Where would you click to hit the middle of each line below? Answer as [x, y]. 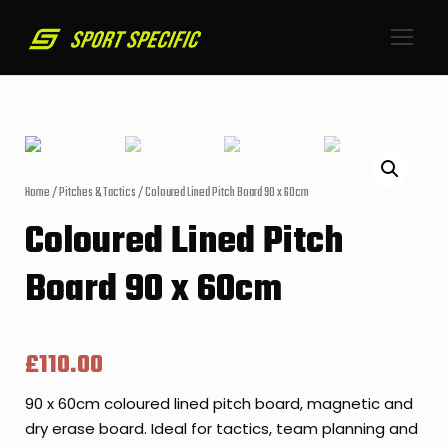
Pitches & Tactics [97, 193]
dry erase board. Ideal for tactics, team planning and [221, 428]
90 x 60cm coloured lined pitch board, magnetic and [219, 403]
